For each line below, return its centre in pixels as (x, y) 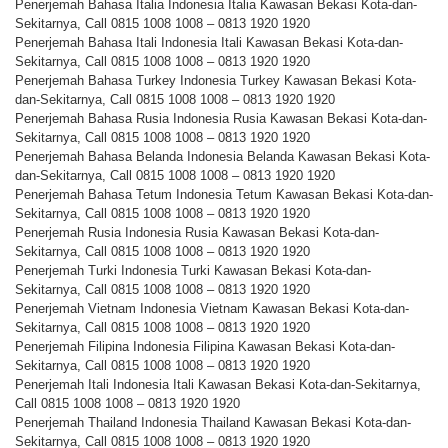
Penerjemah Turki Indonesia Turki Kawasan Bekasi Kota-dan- (193, 271)
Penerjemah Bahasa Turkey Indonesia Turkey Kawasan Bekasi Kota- (215, 81)
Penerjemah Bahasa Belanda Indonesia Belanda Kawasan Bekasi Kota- (222, 157)
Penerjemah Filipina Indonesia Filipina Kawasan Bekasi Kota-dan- (205, 347)
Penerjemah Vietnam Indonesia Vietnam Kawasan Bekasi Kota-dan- (212, 309)
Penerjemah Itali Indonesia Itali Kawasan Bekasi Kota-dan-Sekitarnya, (218, 385)
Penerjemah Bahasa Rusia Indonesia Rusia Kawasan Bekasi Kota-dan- (221, 119)
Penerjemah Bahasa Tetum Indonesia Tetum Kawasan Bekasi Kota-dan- (224, 195)
